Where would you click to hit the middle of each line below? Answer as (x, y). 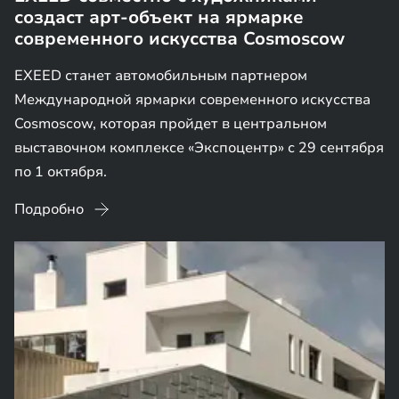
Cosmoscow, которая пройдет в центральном (171, 124)
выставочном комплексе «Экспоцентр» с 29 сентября (199, 148)
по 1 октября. (61, 172)
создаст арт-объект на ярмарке (159, 17)
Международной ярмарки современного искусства (192, 100)
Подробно (49, 209)
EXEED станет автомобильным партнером (161, 76)
